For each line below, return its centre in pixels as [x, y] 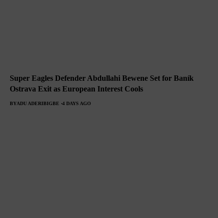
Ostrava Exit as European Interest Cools [76, 89]
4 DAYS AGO [77, 104]
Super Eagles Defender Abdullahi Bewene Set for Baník [102, 78]
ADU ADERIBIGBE [38, 104]
